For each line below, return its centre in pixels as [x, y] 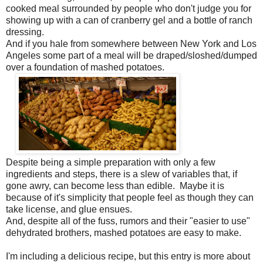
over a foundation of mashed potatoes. [86, 67]
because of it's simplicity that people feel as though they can [130, 197]
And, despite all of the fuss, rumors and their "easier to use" [128, 221]
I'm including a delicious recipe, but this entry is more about [128, 256]
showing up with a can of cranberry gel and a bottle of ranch [129, 20]
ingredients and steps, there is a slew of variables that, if [122, 174]
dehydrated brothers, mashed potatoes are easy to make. [125, 232]
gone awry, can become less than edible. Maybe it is [115, 186]
